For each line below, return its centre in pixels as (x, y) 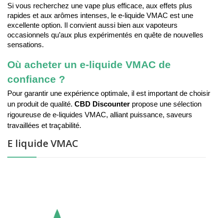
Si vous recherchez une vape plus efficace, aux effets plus (100, 6)
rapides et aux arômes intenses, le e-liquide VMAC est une (100, 16)
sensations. (26, 45)
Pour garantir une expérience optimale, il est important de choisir (109, 93)
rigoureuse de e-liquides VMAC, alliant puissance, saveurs (100, 115)
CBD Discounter (102, 104)
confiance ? (36, 80)
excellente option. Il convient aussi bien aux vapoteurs (92, 26)
